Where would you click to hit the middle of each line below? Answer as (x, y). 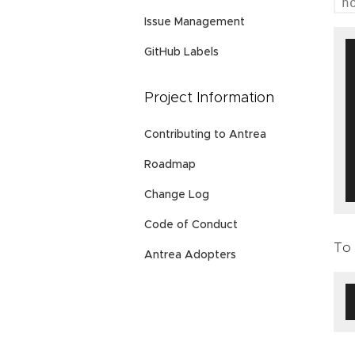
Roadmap (170, 165)
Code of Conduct (191, 225)
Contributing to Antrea (205, 135)
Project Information (209, 99)
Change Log (177, 195)
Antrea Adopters (190, 255)
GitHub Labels (181, 53)
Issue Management (195, 23)
